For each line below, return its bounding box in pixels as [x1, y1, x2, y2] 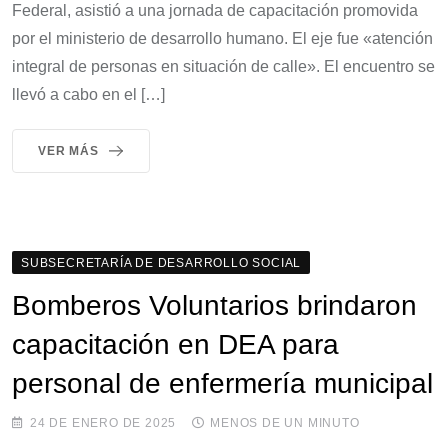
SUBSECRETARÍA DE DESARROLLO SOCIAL [21, 255, 302, 270]
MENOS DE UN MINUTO [210, 415, 360, 430]
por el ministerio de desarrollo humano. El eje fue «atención [12, 29, 433, 47]
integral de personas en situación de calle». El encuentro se [12, 57, 435, 75]
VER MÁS [38, 143, 99, 158]
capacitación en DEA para [12, 328, 339, 360]
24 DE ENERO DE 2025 [30, 415, 177, 430]
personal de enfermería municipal [12, 367, 433, 399]
